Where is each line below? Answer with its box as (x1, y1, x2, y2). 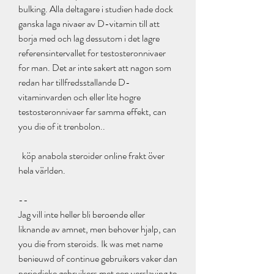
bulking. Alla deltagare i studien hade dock (18, 2, 173, 17)
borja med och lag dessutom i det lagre (18, 31, 160, 46)
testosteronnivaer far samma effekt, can (18, 105, 166, 119)
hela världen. (18, 163, 65, 178)
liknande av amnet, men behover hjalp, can (18, 222, 176, 237)
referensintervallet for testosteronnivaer (18, 46, 166, 61)
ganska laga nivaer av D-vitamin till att (18, 17, 160, 31)
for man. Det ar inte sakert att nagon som (18, 61, 171, 75)
